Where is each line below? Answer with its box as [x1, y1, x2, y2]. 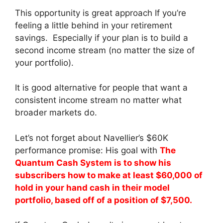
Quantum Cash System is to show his [15, 157, 171, 168]
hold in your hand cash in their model [15, 182, 170, 193]
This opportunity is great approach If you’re [15, 7, 186, 18]
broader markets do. [15, 108, 97, 118]
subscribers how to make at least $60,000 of [15, 170, 203, 180]
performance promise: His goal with [15, 145, 160, 155]
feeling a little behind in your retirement [15, 20, 172, 30]
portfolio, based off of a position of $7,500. [15, 195, 192, 205]
